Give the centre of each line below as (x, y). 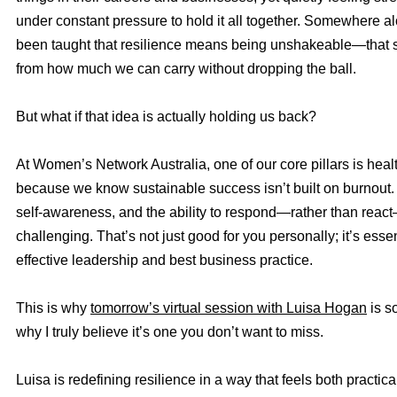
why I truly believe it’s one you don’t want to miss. (170, 332)
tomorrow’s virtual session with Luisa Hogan (229, 308)
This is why (53, 308)
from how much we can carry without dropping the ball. (186, 69)
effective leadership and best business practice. (164, 260)
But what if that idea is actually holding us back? (166, 117)
